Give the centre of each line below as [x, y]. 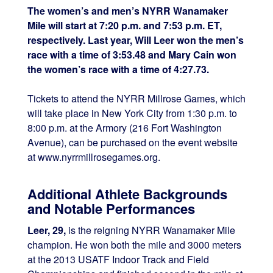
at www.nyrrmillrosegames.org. [94, 157]
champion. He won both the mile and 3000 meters [134, 245]
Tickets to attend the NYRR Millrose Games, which [136, 99]
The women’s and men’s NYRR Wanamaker [127, 11]
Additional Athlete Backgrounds [127, 194]
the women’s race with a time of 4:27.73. [118, 69]
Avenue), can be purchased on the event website [132, 143]
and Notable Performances [111, 209]
